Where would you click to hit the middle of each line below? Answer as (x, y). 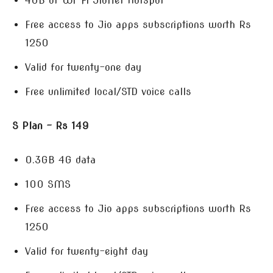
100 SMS (48, 184)
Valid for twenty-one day (83, 67)
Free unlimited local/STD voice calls (108, 92)
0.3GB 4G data (60, 160)
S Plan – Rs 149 (51, 126)
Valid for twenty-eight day (87, 251)
